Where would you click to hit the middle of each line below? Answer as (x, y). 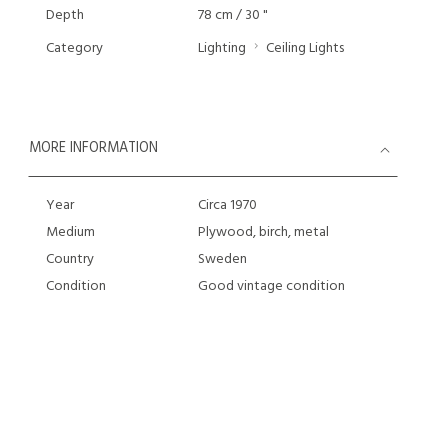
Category (74, 48)
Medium (70, 232)
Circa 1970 (227, 205)
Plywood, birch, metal (263, 232)
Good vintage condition (271, 286)
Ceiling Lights (304, 48)
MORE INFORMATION (93, 148)
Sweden (222, 259)
